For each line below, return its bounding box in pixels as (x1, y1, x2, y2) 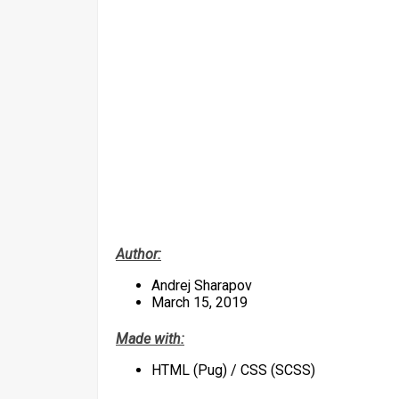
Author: (116, 246, 161, 264)
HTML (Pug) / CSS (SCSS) (151, 361, 315, 379)
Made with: (116, 330, 184, 347)
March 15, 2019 (151, 294, 248, 312)
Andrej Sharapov (151, 277, 252, 295)
